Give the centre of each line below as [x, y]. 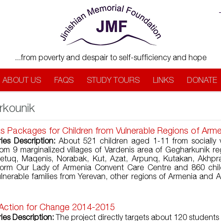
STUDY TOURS [113, 80]
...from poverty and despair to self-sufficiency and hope [111, 57]
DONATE [202, 80]
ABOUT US [21, 80]
